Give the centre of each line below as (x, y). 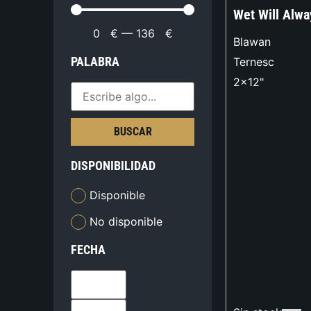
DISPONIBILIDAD (114, 166)
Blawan (252, 42)
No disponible (126, 221)
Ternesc (254, 62)
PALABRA (95, 62)
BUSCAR (133, 132)
